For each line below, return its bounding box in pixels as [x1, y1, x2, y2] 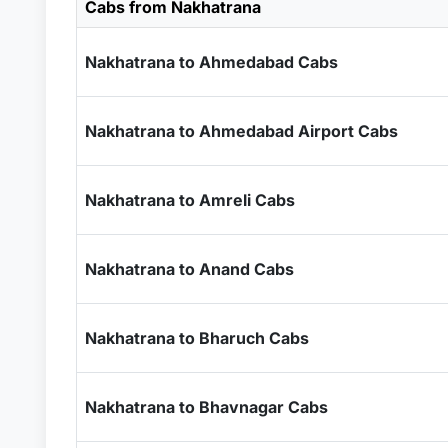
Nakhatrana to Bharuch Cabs [84, 328, 309, 348]
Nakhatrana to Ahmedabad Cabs [84, 52, 338, 72]
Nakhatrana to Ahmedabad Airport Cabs [84, 121, 398, 141]
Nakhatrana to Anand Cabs [84, 259, 294, 279]
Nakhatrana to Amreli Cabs [84, 190, 295, 210]
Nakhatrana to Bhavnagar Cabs [84, 397, 328, 417]
